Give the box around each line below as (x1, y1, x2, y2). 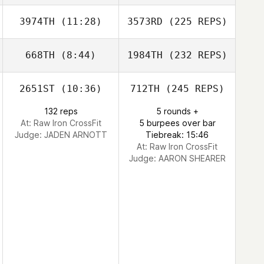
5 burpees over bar (138, 118, 216, 128)
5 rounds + (156, 106, 199, 116)
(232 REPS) (162, 49, 227, 61)
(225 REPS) (162, 16, 227, 27)
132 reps (44, 106, 78, 116)
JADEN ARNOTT (44, 130, 107, 140)
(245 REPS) (159, 83, 225, 94)
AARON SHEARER (158, 153, 226, 163)
